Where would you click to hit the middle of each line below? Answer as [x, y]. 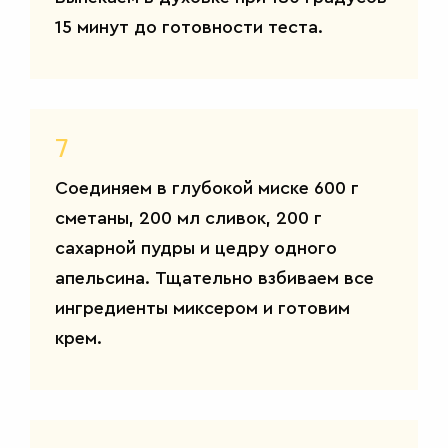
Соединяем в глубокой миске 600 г [207, 187]
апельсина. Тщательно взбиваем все [214, 277]
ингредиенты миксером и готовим [202, 307]
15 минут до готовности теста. [189, 26]
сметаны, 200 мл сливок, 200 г [188, 217]
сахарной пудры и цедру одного [196, 247]
